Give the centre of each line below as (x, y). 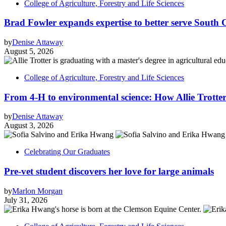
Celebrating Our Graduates (67, 152)
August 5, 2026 (29, 51)
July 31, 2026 (26, 200)
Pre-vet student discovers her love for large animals (109, 172)
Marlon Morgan (37, 191)
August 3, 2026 (29, 126)
